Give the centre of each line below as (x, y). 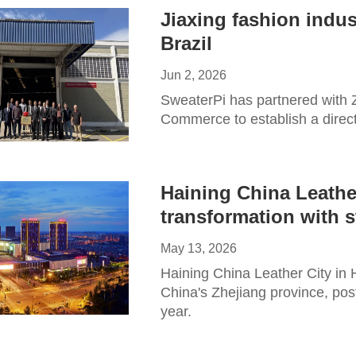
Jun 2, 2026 (193, 75)
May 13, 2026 (199, 248)
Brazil (186, 43)
